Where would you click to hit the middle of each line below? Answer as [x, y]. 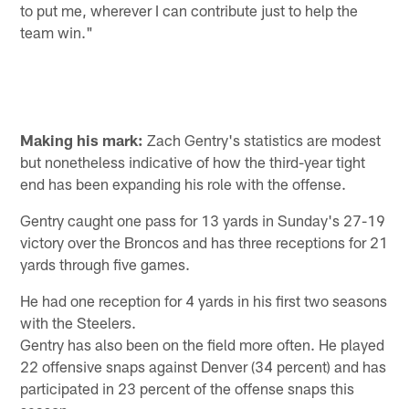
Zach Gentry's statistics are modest [262, 140]
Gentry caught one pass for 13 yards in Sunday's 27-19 [203, 220]
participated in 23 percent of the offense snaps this [188, 388]
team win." [57, 31]
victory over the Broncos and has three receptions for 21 [204, 242]
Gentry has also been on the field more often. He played [203, 345]
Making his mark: [82, 140]
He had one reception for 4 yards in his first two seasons [204, 301]
